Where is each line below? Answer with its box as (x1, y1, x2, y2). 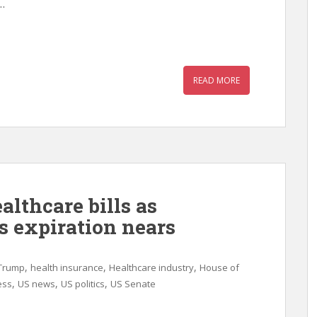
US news (18, 277, 55, 290)
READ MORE (193, 74, 240, 86)
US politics (61, 277, 105, 290)
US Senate (110, 277, 156, 290)
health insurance (30, 261, 103, 274)
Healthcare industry (109, 261, 194, 274)
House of (200, 261, 239, 274)
